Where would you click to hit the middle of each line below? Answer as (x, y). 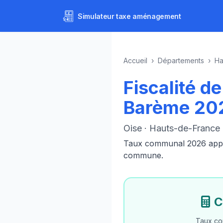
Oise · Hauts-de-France (172, 128)
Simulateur (96, 16)
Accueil (135, 60)
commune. (143, 155)
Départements (181, 60)
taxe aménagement (148, 16)
